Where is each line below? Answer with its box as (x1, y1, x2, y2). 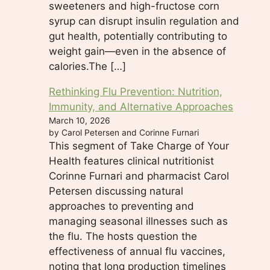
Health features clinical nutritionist (49, 154, 214, 167)
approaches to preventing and (49, 199, 194, 212)
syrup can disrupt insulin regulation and (49, 14, 239, 27)
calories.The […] (49, 60, 126, 72)
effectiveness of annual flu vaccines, (49, 245, 225, 257)
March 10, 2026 (49, 115, 110, 125)
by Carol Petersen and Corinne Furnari (49, 127, 199, 137)
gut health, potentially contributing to (49, 30, 227, 42)
